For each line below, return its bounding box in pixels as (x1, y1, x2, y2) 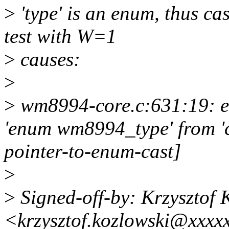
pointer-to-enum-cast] (4, 140, 181, 163)
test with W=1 (4, 25, 117, 48)
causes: (15, 48, 80, 71)
